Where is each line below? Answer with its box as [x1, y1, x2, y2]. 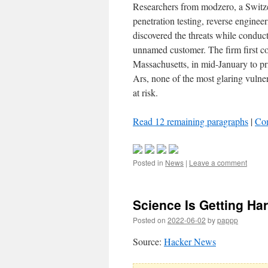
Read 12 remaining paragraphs [133, 114, 248, 127]
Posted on [133, 214, 166, 225]
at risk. [133, 86, 158, 99]
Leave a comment [189, 157, 247, 167]
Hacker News [164, 234, 216, 248]
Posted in [133, 157, 163, 167]
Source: [133, 234, 164, 248]
